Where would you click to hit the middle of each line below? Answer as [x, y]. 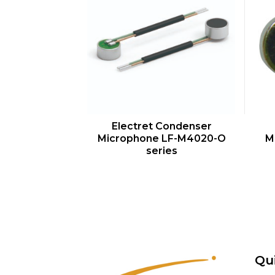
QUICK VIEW [168, 125]
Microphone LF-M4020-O [161, 139]
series [161, 151]
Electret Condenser [161, 126]
